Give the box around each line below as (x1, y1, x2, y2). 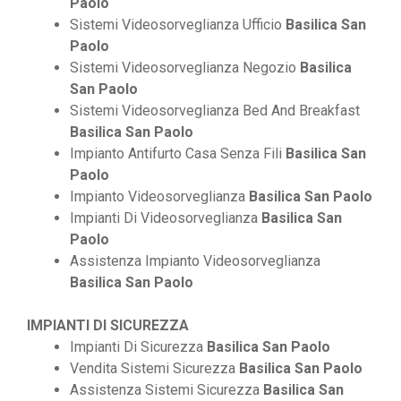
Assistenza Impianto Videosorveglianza (70, 252, 320, 270)
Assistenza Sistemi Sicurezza (70, 381, 263, 399)
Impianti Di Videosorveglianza (70, 209, 261, 227)
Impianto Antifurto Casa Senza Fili (70, 145, 286, 163)
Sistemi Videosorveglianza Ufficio (70, 16, 286, 34)
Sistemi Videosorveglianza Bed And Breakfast (70, 102, 360, 120)
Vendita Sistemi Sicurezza (70, 360, 239, 378)
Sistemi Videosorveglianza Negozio (70, 59, 300, 77)
